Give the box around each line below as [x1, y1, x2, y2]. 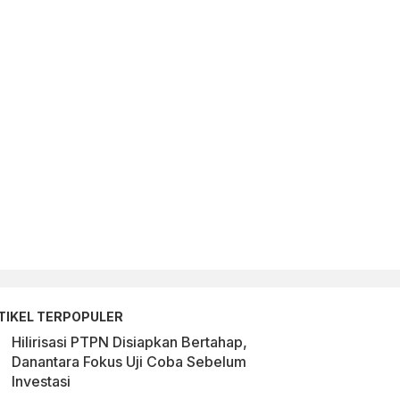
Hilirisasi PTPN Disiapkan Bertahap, [12, 332, 247, 351]
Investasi [12, 371, 71, 390]
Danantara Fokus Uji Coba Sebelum [12, 352, 246, 371]
